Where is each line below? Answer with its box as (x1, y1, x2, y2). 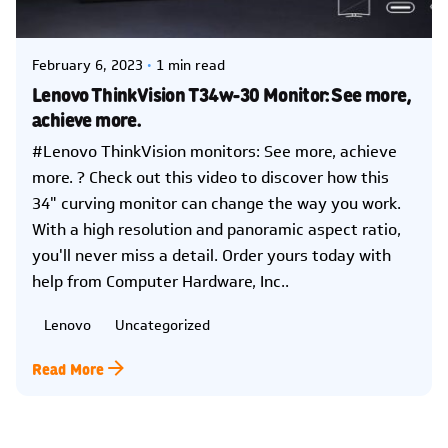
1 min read (156, 55, 225, 77)
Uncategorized (115, 315, 210, 337)
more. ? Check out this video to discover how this (32, 166, 389, 190)
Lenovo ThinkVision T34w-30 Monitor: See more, (32, 79, 411, 108)
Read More (32, 356, 104, 379)
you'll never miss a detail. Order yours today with (32, 244, 391, 268)
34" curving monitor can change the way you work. (32, 192, 401, 216)
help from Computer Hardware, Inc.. (32, 270, 289, 294)
